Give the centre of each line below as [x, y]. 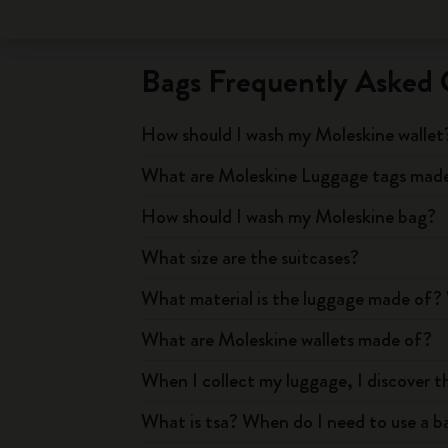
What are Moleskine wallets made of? [287, 339]
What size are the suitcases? [250, 257]
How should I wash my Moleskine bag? [289, 216]
